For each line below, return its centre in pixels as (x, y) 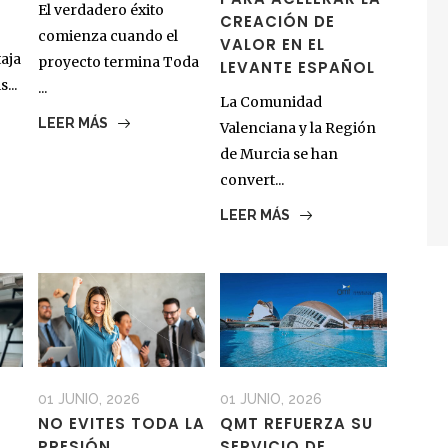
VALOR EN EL (272, 45)
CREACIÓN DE (277, 22)
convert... (251, 180)
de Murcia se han (278, 154)
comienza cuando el (107, 36)
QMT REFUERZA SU (296, 424)
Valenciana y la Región (297, 128)
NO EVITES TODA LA (121, 424)
